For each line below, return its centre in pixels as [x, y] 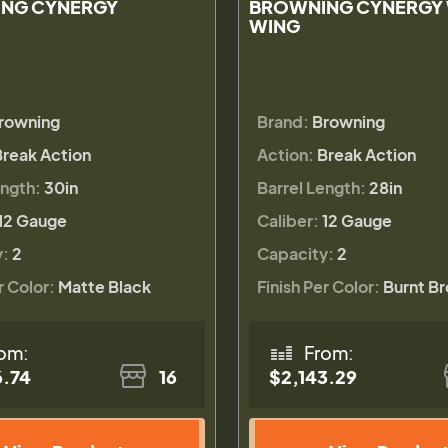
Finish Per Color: [318, 286]
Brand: [282, 121]
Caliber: [287, 220]
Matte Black [104, 286]
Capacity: [295, 253]
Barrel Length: [311, 187]
